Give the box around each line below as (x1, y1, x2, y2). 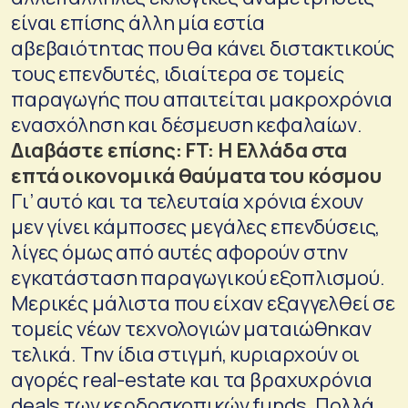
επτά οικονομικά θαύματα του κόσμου (11, 161, 385, 189)
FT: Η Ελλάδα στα (185, 136, 348, 164)
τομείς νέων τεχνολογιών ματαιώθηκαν (11, 314, 372, 342)
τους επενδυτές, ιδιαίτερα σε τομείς (11, 59, 344, 87)
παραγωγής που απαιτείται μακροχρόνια (11, 85, 393, 113)
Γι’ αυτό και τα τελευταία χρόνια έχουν (11, 187, 364, 215)
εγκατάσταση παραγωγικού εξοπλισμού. (11, 263, 385, 291)
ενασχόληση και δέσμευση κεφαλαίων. (11, 110, 362, 138)
